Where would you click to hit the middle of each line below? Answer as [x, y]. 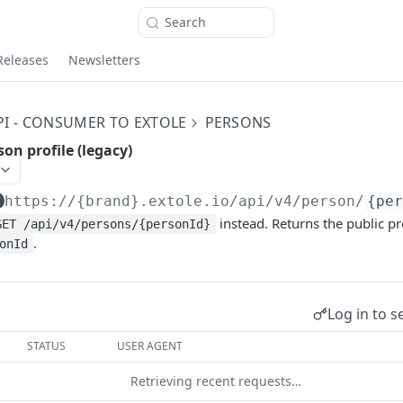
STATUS [47, 346]
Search [185, 22]
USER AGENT [150, 346]
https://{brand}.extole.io [117, 201]
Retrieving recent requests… [216, 381]
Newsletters [104, 59]
